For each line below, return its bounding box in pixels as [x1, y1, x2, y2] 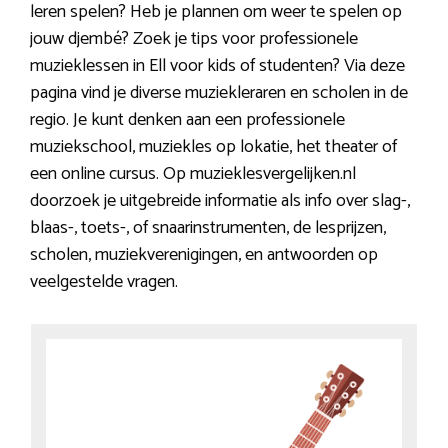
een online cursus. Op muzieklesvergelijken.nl [30, 158, 356, 189]
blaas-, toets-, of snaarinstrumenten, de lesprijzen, [30, 212, 386, 243]
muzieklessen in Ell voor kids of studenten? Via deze [30, 50, 405, 81]
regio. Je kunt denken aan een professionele [30, 104, 345, 135]
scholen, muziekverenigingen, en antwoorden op [30, 239, 378, 270]
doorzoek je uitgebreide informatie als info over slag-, [30, 185, 410, 216]
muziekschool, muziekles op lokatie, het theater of [30, 131, 397, 162]
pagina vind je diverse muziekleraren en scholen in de [30, 77, 408, 108]
